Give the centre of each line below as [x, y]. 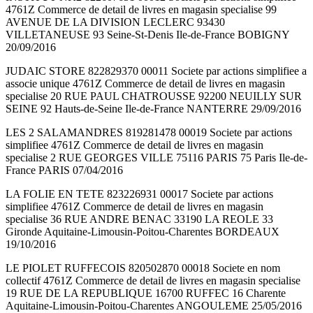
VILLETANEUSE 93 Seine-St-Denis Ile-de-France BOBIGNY [147, 35]
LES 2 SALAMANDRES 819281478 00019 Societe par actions [149, 133]
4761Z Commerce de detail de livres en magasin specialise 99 [141, 10]
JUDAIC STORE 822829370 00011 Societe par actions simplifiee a [156, 71]
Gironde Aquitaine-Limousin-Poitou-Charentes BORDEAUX [143, 232]
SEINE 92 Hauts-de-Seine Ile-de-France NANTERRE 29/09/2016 [153, 109]
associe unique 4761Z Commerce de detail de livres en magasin [145, 84]
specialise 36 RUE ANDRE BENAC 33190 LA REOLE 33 [139, 219]
